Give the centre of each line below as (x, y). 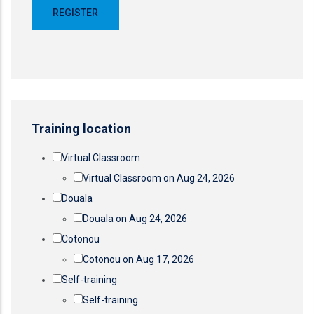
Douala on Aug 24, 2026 (135, 219)
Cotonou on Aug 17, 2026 (138, 259)
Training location (81, 129)
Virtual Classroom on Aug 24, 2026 (159, 178)
